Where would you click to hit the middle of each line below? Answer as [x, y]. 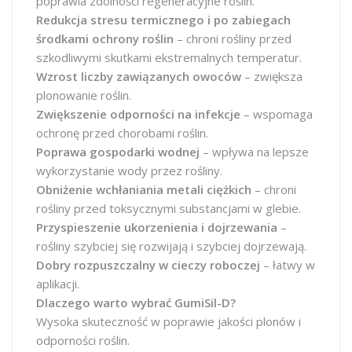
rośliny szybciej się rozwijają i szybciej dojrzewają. [171, 246]
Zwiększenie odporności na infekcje [138, 114]
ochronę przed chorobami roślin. [122, 133]
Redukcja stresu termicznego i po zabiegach [163, 20]
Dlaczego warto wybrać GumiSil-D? [136, 302]
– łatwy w [288, 265]
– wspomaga [277, 114]
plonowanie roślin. [84, 95]
